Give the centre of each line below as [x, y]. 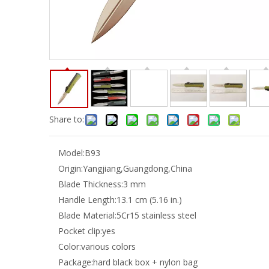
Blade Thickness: [91, 184]
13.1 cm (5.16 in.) [149, 200]
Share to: [67, 119]
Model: [71, 153]
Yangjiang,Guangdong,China [138, 168]
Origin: [71, 168]
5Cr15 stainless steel [156, 215]
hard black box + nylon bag [145, 262]
